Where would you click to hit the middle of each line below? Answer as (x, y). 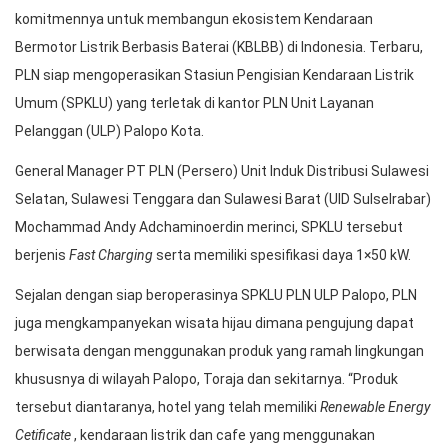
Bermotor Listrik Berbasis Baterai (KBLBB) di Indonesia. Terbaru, (219, 47)
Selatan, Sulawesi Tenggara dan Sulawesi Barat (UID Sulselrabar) (223, 199)
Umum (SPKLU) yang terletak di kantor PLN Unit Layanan (194, 103)
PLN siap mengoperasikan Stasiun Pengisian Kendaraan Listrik (214, 75)
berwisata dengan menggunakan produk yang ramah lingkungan (219, 351)
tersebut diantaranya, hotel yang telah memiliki (167, 407)
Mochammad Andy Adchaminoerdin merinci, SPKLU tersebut (209, 227)
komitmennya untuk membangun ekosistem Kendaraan (194, 19)
